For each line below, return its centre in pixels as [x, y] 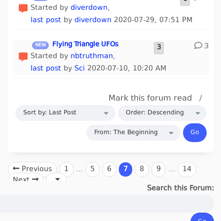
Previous [36, 169]
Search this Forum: [180, 189]
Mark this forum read [150, 99]
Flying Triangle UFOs [86, 45]
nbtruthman [92, 56]
